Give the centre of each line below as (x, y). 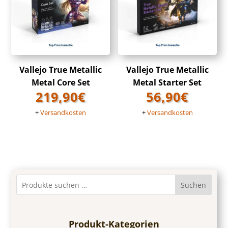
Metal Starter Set (167, 82)
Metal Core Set (61, 82)
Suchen (193, 185)
